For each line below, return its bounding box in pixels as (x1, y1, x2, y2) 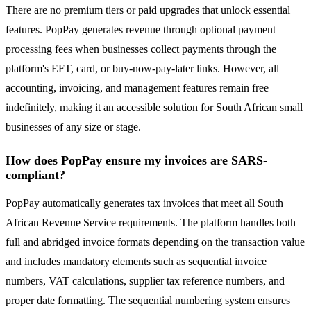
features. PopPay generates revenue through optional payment (6, 24, 276, 36)
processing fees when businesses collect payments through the (6, 43, 276, 56)
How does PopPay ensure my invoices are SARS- (6, 153, 267, 168)
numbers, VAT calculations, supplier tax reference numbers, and (6, 275, 285, 287)
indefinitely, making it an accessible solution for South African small (6, 101, 303, 114)
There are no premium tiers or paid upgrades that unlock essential (6, 4, 290, 17)
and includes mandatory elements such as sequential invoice (6, 255, 267, 268)
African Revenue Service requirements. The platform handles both (6, 217, 296, 229)
